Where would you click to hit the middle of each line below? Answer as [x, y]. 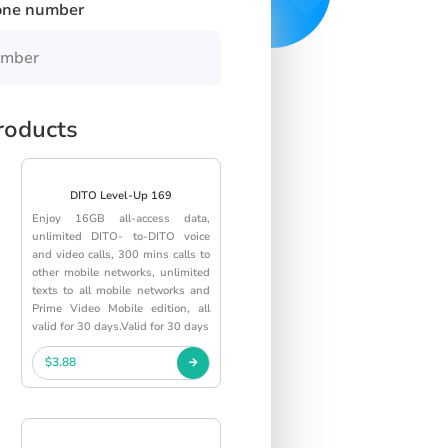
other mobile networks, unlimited [121, 272]
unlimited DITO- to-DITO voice [121, 236]
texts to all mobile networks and [121, 290]
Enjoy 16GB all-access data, [121, 218]
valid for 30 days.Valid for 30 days [120, 326]
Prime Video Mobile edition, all [121, 308]
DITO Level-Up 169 [121, 195]
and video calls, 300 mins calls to [121, 254]
